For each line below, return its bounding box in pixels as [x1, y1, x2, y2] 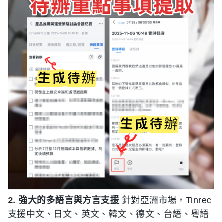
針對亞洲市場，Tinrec [119, 195, 212, 205]
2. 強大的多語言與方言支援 [8, 195, 119, 205]
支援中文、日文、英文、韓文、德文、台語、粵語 [8, 209, 209, 219]
